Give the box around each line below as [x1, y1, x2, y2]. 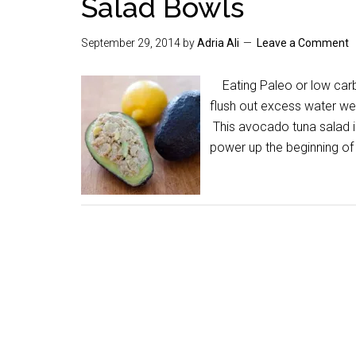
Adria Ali [197, 37, 239, 49]
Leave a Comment [257, 37, 349, 49]
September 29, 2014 [81, 37, 180, 49]
